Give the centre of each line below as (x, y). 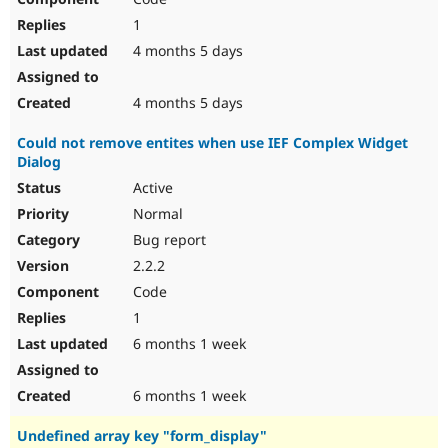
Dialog (39, 162)
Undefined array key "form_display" (142, 436)
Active (151, 188)
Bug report (167, 240)
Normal (156, 214)
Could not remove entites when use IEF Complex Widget (212, 143)
